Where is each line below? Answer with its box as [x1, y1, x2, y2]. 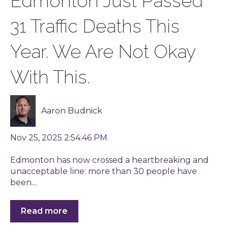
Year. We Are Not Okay [10, 40, 195, 62]
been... [10, 178, 36, 188]
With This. [10, 66, 90, 88]
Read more [21, 206, 68, 216]
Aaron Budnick [41, 105, 103, 116]
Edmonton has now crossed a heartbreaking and [10, 155, 209, 165]
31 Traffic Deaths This [10, 15, 180, 37]
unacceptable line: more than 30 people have [10, 166, 197, 177]
